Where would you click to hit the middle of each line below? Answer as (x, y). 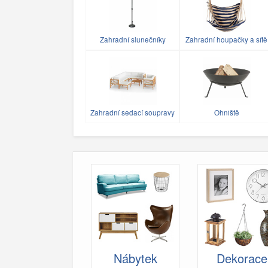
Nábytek (135, 258)
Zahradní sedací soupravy (133, 113)
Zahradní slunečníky (133, 40)
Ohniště (226, 113)
